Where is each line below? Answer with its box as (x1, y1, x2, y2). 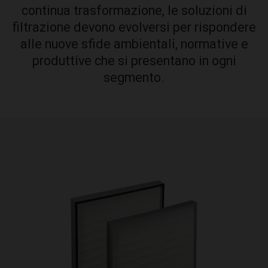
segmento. (103, 69, 165, 85)
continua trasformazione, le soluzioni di (21, 2, 247, 18)
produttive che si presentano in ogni (32, 53, 236, 68)
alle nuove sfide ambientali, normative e (20, 36, 248, 51)
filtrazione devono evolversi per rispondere (12, 19, 256, 35)
